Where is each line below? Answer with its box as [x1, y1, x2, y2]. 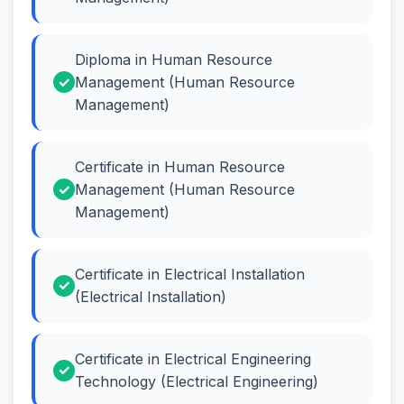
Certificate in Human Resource [75, 157, 285, 176]
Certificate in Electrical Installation [75, 264, 305, 283]
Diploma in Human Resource [75, 50, 272, 69]
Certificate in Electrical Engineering [75, 349, 311, 368]
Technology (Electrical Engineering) [75, 372, 318, 390]
